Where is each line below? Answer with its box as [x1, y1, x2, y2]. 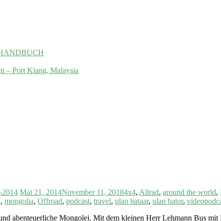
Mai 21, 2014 [20, 187, 62, 196]
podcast [66, 196, 90, 205]
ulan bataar [115, 196, 148, 205]
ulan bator [152, 196, 183, 205]
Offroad [37, 196, 62, 205]
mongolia [4, 196, 34, 205]
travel [94, 196, 111, 205]
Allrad [139, 187, 159, 196]
